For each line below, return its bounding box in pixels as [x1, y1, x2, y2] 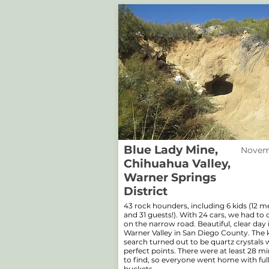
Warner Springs [124, 171, 216, 184]
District [124, 184, 168, 198]
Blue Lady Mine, [124, 143, 218, 157]
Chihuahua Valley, [124, 157, 231, 171]
